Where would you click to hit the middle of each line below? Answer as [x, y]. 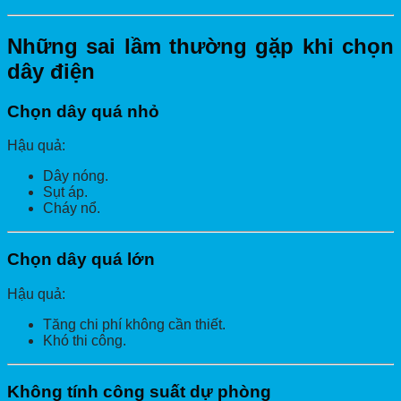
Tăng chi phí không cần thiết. [134, 324]
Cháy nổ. [72, 209]
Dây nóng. [76, 176]
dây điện [51, 71]
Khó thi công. [85, 340]
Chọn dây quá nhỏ [83, 111]
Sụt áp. [65, 192]
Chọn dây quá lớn [81, 260]
